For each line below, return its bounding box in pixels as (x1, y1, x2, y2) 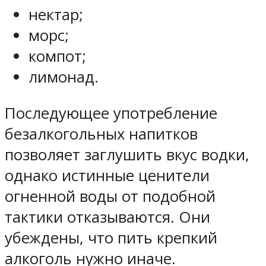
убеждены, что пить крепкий (5, 227, 217, 248)
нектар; (28, 4, 83, 26)
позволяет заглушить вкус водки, (5, 144, 249, 165)
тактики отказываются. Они (5, 206, 210, 227)
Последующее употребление (5, 102, 217, 123)
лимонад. (28, 66, 99, 88)
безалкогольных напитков (5, 123, 198, 144)
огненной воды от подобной (5, 185, 216, 207)
